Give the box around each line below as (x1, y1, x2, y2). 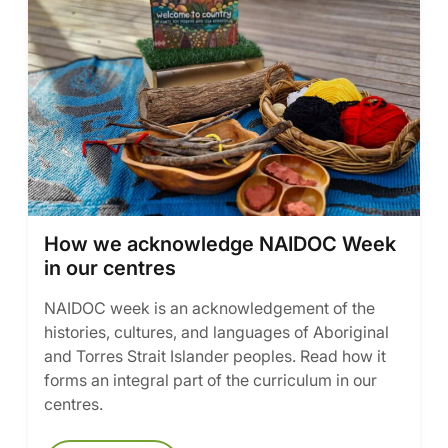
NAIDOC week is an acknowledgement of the (44, 298, 375, 318)
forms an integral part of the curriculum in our (44, 370, 377, 390)
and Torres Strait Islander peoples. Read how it (44, 346, 386, 366)
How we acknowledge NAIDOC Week (44, 232, 396, 256)
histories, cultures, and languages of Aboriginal (44, 322, 389, 342)
